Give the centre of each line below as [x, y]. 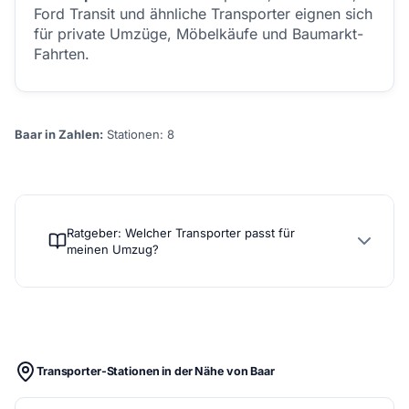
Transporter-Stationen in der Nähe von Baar [156, 371]
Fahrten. [62, 54]
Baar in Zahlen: [59, 134]
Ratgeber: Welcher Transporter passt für [181, 233]
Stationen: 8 [139, 134]
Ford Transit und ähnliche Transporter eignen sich [203, 14]
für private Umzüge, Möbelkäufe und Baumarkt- [199, 34]
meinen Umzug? [113, 249]
